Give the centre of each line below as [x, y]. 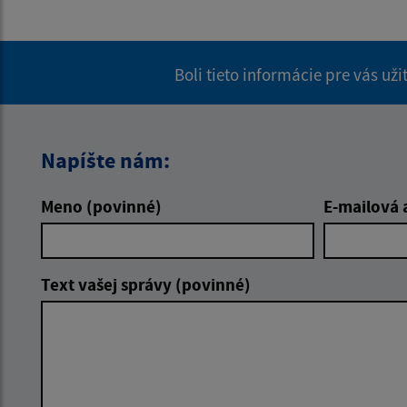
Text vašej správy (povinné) [146, 284]
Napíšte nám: [105, 160]
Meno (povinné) [101, 206]
